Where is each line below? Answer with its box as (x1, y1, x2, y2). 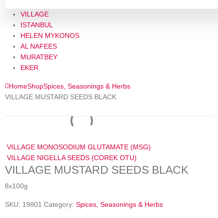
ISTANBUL (20, 20, 53, 29)
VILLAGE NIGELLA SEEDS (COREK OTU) (7, 153, 137, 162)
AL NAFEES (20, 42, 57, 50)
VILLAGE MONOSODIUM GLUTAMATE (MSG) (7, 143, 151, 151)
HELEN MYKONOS (20, 31, 79, 39)
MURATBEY (20, 53, 57, 61)
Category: (44, 200, 76, 208)
